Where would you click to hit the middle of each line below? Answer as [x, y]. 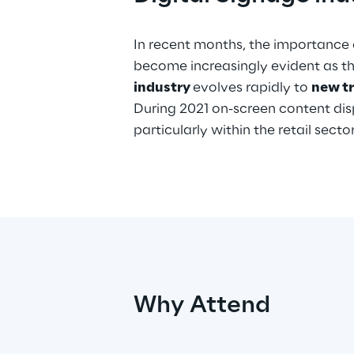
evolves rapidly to [252, 88]
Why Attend [201, 306]
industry [163, 88]
